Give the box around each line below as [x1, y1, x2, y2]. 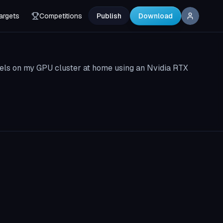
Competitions [39, 11, 82, 20]
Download [138, 11, 173, 20]
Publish [97, 11, 121, 20]
